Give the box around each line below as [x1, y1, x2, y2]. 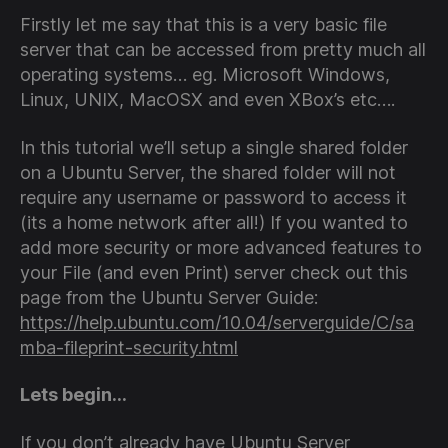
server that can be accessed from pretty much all [20, 39, 426, 61]
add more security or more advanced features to [20, 236, 422, 258]
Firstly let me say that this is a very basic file [20, 14, 387, 36]
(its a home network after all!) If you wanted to [20, 211, 408, 233]
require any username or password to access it [20, 186, 407, 208]
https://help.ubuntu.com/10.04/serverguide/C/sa [20, 311, 414, 333]
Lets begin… [20, 384, 127, 406]
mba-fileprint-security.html [20, 336, 238, 358]
